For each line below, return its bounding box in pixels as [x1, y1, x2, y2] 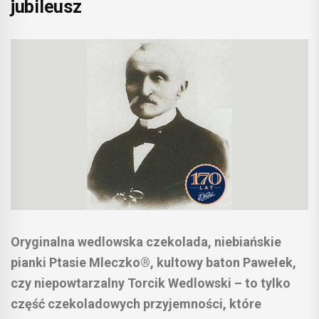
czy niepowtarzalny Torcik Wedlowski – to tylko [11, 276, 291, 291]
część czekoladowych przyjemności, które [11, 296, 261, 312]
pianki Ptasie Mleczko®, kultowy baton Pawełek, [11, 255, 296, 271]
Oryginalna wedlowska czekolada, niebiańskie [11, 234, 281, 250]
